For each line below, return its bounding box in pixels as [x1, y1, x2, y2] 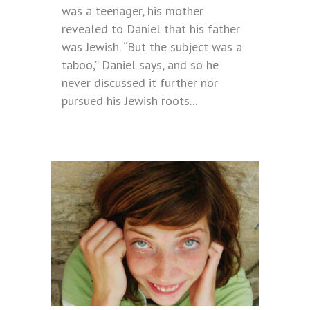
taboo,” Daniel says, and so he [62, 56, 219, 73]
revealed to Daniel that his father [62, 20, 240, 37]
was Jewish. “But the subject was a [62, 38, 242, 55]
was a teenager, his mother [62, 2, 203, 19]
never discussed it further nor [62, 74, 218, 91]
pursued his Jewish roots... [62, 92, 197, 109]
